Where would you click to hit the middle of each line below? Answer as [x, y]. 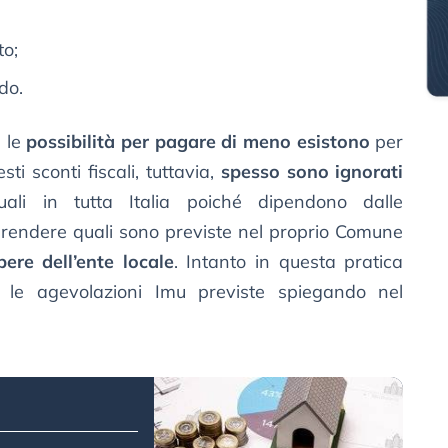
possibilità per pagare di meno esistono [198, 142]
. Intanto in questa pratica [288, 262]
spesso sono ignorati [312, 172]
